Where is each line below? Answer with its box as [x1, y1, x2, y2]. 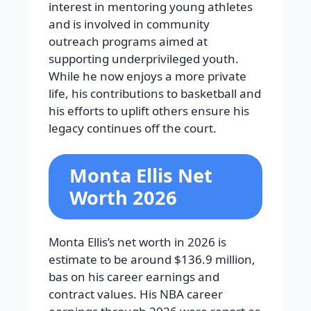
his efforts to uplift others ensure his [49, 102, 249, 119]
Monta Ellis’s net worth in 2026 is [49, 234, 226, 251]
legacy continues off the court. [49, 119, 217, 136]
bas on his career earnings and [49, 269, 219, 285]
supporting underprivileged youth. [49, 50, 239, 67]
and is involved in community [49, 15, 210, 32]
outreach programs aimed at [49, 33, 208, 49]
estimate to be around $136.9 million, [49, 251, 255, 268]
